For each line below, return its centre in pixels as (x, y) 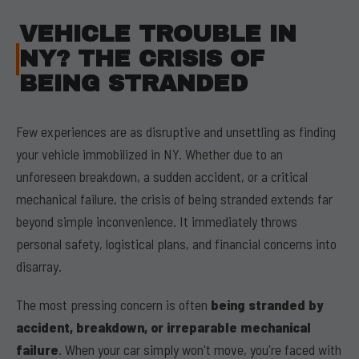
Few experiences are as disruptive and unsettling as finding (176, 131)
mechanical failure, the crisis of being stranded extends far (174, 199)
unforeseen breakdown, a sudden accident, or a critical (162, 176)
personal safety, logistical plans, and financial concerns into (176, 244)
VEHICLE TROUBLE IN (158, 34)
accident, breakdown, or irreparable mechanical (163, 327)
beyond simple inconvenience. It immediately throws (157, 221)
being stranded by (267, 305)
